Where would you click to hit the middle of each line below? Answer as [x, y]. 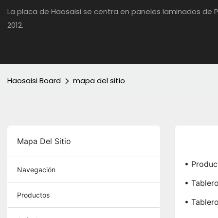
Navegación [36, 170]
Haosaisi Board [34, 81]
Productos [33, 195]
